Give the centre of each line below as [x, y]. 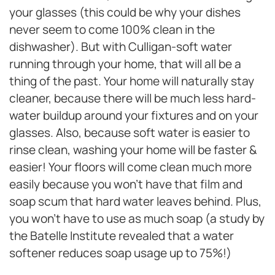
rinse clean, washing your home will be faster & [133, 150]
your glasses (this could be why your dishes [125, 13]
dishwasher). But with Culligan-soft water [121, 47]
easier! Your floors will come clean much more [130, 167]
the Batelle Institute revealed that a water [122, 236]
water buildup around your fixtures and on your [134, 116]
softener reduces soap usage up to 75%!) [120, 253]
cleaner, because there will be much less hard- [133, 99]
